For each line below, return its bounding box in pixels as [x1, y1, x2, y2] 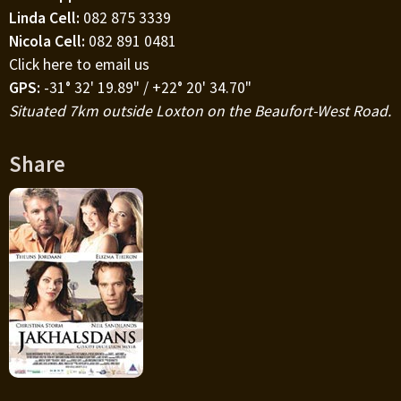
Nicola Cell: [9, 31, 89, 52]
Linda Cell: [9, 8, 83, 29]
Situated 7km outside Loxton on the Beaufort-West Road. [9, 101, 391, 122]
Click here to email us [9, 55, 149, 75]
